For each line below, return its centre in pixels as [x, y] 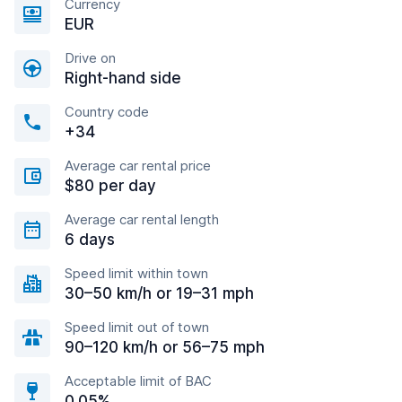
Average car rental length [142, 219]
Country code [107, 112]
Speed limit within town [136, 273]
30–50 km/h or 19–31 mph [159, 293]
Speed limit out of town [137, 327]
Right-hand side [123, 78]
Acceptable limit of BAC [138, 381]
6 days [90, 240]
